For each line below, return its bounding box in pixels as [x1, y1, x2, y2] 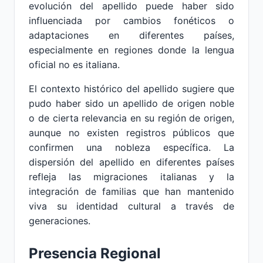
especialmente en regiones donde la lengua [29, 44, 234, 56]
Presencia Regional [29, 245, 161, 262]
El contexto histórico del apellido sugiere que [29, 83, 234, 95]
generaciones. [29, 215, 90, 227]
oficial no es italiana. [29, 59, 120, 70]
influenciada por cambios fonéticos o [29, 15, 234, 26]
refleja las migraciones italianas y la [29, 171, 234, 183]
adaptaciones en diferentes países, [29, 29, 234, 41]
